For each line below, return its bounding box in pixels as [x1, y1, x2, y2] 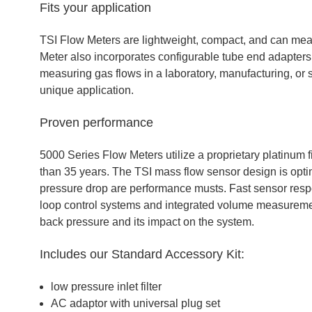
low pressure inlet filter [51, 281, 162, 292]
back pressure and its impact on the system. [40, 216, 254, 228]
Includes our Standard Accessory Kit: [40, 247, 244, 261]
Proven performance [40, 116, 153, 130]
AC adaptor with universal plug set [51, 297, 220, 309]
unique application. [40, 84, 134, 96]
